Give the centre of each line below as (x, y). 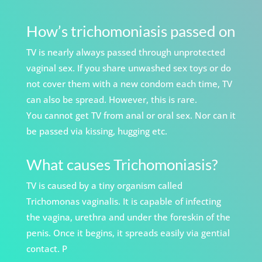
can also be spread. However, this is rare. (111, 100)
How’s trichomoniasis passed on (130, 31)
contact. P (46, 249)
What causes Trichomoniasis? (122, 165)
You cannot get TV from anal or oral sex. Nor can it (131, 116)
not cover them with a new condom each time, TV (129, 84)
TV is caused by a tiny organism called (104, 186)
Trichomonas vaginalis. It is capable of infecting (123, 201)
